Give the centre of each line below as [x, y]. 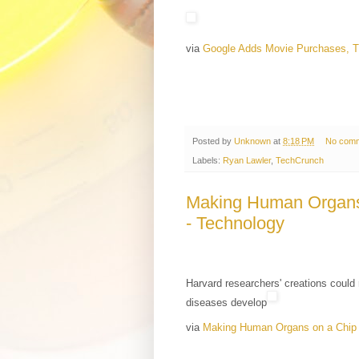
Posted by [213, 141]
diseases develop [226, 302]
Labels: [208, 161]
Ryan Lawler [247, 161]
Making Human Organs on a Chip [280, 327]
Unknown [252, 141]
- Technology [235, 224]
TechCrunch [300, 161]
